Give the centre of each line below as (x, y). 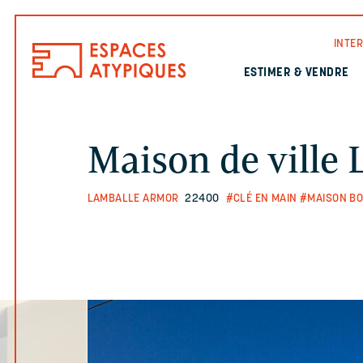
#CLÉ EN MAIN (261, 199)
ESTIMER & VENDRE (296, 73)
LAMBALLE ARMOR (133, 199)
